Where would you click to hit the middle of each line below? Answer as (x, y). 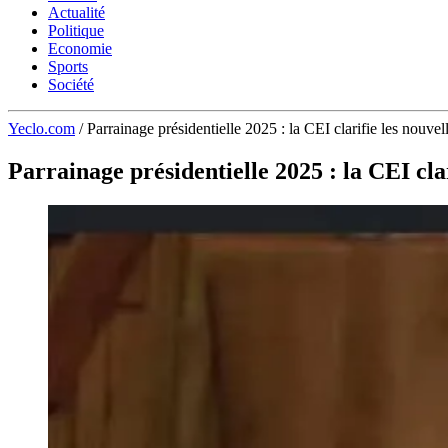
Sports (68, 66)
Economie (80, 48)
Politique (76, 30)
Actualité (76, 12)
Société (71, 84)
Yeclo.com (41, 128)
